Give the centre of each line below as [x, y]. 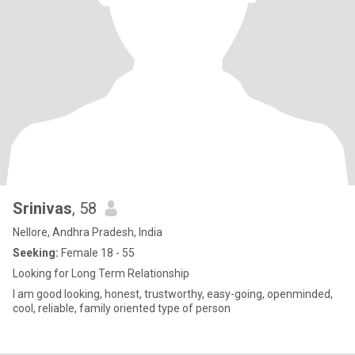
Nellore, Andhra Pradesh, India [88, 232]
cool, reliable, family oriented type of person [122, 308]
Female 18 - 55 [97, 253]
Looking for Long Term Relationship [101, 273]
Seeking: [36, 253]
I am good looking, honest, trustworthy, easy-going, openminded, [173, 294]
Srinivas [42, 208]
